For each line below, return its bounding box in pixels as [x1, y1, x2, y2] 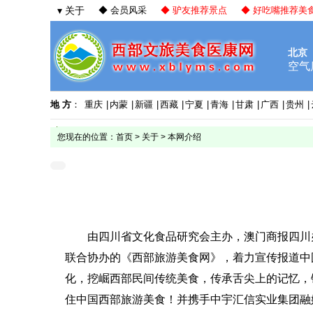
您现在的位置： [57, 132, 116, 142]
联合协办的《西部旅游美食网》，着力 [65, 252, 255, 263]
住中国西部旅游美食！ [65, 293, 177, 305]
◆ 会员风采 [99, 5, 147, 15]
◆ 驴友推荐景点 [161, 5, 227, 15]
